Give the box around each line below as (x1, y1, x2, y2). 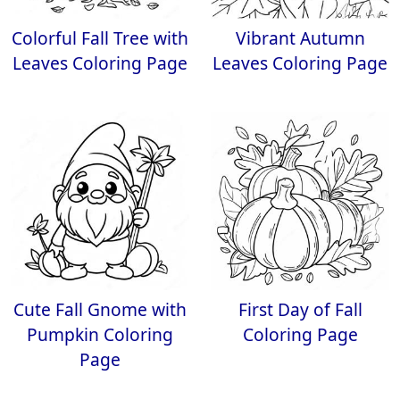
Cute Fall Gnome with (13, 297, 187, 321)
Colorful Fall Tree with (12, 26, 188, 50)
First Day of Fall (237, 297, 362, 321)
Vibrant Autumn (235, 26, 365, 50)
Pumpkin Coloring (27, 322, 173, 346)
